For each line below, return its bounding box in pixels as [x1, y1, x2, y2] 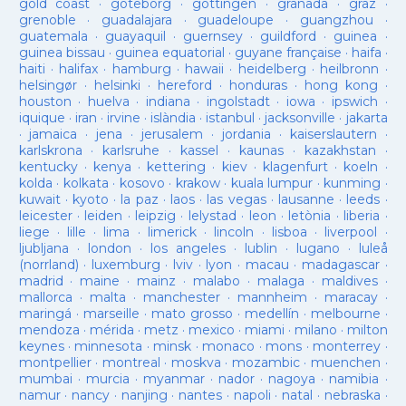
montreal [101, 354, 160, 371]
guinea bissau [18, 44, 105, 61]
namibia [329, 371, 380, 387]
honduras [228, 77, 287, 93]
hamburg [111, 61, 171, 77]
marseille [82, 305, 140, 322]
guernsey [182, 28, 243, 44]
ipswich [331, 93, 378, 110]
